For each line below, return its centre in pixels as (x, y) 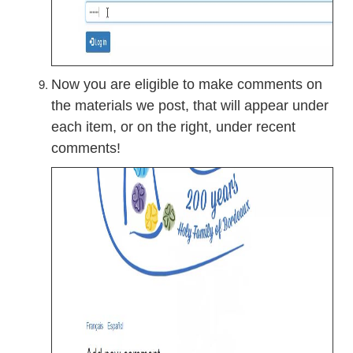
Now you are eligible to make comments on (187, 84)
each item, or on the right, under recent (173, 127)
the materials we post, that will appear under (190, 106)
